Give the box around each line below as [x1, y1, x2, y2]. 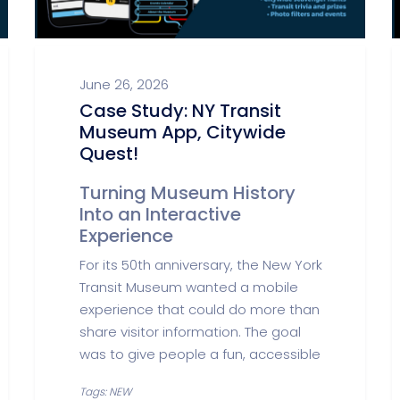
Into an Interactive [79, 202, 241, 227]
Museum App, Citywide [79, 120, 286, 145]
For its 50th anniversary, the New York [79, 255, 322, 274]
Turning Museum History [79, 180, 296, 205]
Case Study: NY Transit [79, 98, 281, 123]
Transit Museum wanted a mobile [79, 278, 298, 296]
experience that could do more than [79, 300, 320, 319]
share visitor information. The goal [79, 322, 301, 341]
